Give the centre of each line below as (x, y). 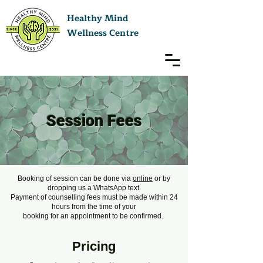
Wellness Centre (103, 33)
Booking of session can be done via (75, 178)
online (143, 178)
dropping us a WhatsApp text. (94, 188)
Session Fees (94, 121)
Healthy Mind (99, 18)
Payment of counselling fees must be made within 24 (94, 197)
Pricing (94, 246)
